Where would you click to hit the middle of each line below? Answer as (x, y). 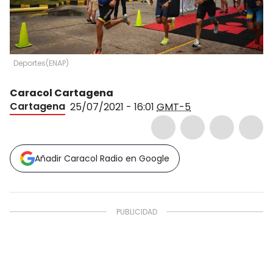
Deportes (30, 63)
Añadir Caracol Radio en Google (102, 158)
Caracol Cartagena (62, 93)
